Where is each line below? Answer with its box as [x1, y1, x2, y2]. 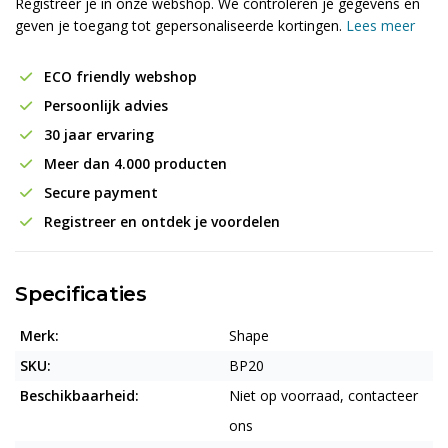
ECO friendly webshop [40, 67, 197, 86]
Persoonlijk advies [40, 96, 168, 115]
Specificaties [15, 282, 147, 306]
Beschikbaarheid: [20, 386, 139, 405]
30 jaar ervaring [40, 125, 154, 144]
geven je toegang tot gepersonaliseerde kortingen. [15, 16, 346, 35]
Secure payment [40, 183, 158, 202]
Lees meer [346, 16, 415, 35]
